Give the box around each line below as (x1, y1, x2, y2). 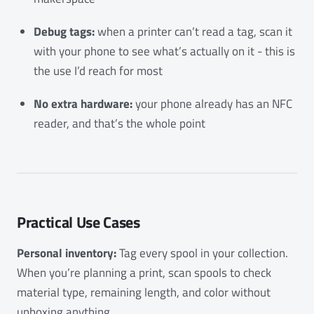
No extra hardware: (34, 94, 132, 113)
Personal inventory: (17, 243, 116, 262)
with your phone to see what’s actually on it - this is (34, 42, 295, 61)
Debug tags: (34, 22, 95, 41)
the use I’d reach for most (34, 62, 163, 81)
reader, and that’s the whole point (34, 114, 205, 132)
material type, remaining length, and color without (17, 282, 271, 301)
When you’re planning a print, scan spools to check (17, 263, 271, 282)
